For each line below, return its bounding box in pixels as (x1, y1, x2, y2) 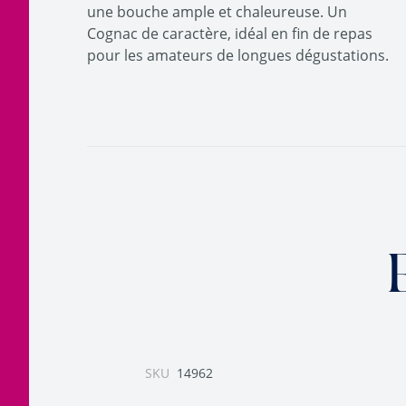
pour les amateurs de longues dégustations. (87, 45, 389, 65)
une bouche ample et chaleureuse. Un (87, 2, 347, 22)
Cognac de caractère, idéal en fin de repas (87, 24, 372, 43)
